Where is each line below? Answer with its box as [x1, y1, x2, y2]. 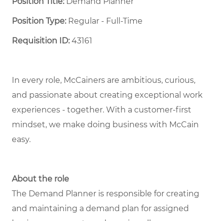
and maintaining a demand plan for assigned [12, 204, 189, 214]
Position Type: [12, 16, 66, 26]
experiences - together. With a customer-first [12, 105, 191, 115]
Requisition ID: [12, 36, 70, 46]
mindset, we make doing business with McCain [12, 120, 199, 130]
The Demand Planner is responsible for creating [12, 189, 199, 199]
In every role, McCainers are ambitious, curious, [12, 75, 195, 85]
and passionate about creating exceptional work [12, 90, 203, 100]
